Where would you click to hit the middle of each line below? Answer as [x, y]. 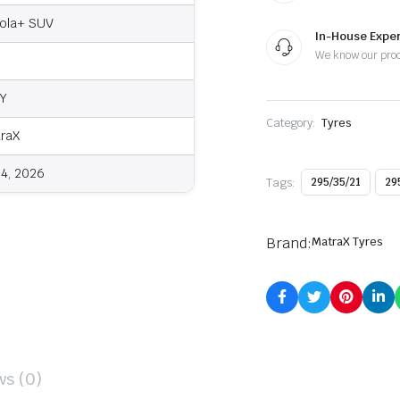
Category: [291, 123]
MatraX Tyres [347, 242]
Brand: [289, 243]
